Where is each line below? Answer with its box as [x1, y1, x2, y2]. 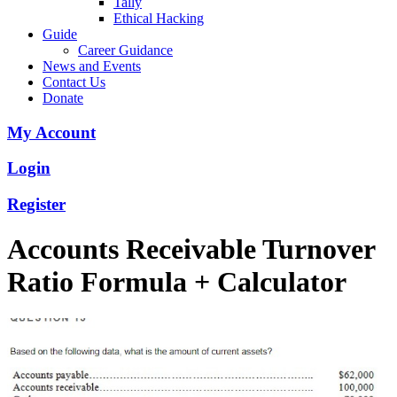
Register [7, 195, 66, 214]
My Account [7, 122, 96, 142]
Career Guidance [78, 42, 173, 58]
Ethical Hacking [113, 10, 204, 26]
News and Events [43, 58, 141, 74]
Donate [43, 90, 83, 105]
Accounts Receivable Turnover [7, 233, 375, 266]
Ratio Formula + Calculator [7, 266, 346, 299]
